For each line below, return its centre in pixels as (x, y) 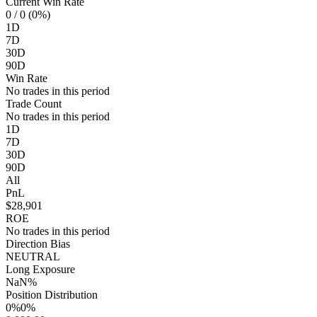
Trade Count (34, 104)
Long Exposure (40, 269)
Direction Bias (38, 244)
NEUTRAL (33, 257)
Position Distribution (52, 295)
